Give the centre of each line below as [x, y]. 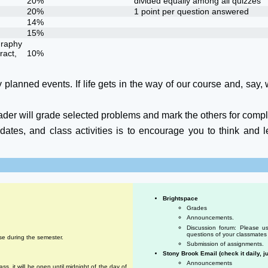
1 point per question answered [191, 11]
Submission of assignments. [225, 243]
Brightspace [180, 198]
